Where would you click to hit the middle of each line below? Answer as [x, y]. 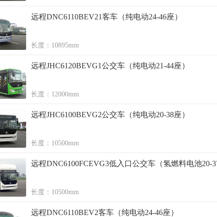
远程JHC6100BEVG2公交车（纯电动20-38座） [110, 115]
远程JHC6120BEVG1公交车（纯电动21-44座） [110, 66]
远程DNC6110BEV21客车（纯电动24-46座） [107, 17]
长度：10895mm [55, 45]
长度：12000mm [55, 94]
